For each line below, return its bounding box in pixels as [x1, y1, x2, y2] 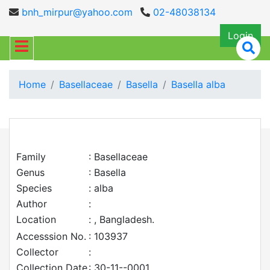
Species [16, 182, 52, 194]
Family [16, 151, 46, 163]
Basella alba [171, 78, 225, 90]
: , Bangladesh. [89, 213, 154, 225]
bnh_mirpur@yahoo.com [19, 6, 133, 18]
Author [16, 198, 47, 210]
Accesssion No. [16, 230, 86, 242]
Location [16, 213, 56, 225]
